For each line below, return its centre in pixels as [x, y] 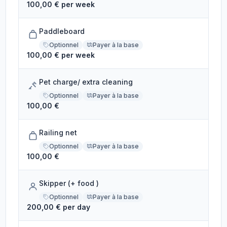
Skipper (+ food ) [69, 183]
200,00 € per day [59, 207]
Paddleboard [62, 31]
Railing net [58, 133]
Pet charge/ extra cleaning [86, 82]
